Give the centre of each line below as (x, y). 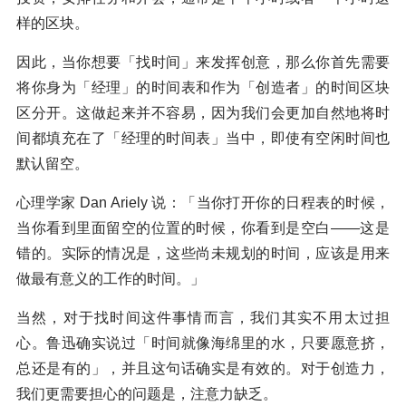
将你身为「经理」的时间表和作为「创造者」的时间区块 (203, 87)
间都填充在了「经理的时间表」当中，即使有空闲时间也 (203, 138)
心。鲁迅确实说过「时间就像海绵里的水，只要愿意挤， (203, 343)
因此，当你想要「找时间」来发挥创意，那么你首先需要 (203, 62)
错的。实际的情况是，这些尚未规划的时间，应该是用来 (203, 253)
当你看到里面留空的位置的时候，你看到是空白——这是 (203, 227)
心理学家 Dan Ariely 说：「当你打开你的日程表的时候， (203, 202)
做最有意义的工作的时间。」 (111, 278)
